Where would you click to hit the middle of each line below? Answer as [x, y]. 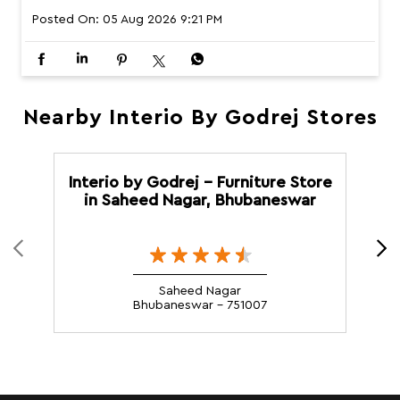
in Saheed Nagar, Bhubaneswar [200, 200]
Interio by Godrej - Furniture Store [200, 183]
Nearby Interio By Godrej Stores [200, 118]
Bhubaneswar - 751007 [200, 306]
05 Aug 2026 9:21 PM [162, 20]
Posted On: [66, 20]
